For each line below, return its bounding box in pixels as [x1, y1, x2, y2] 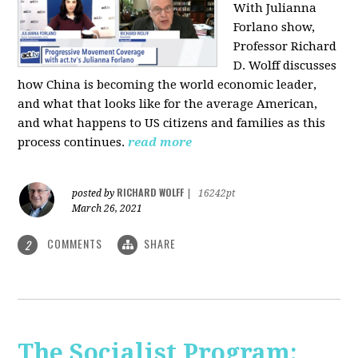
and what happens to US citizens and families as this [18, 115, 326, 130]
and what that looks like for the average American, [18, 96, 318, 111]
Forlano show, [233, 19, 316, 34]
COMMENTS [44, 234, 106, 252]
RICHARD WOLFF [117, 185, 185, 199]
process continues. [18, 134, 129, 149]
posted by [72, 187, 117, 199]
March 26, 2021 [72, 202, 143, 214]
